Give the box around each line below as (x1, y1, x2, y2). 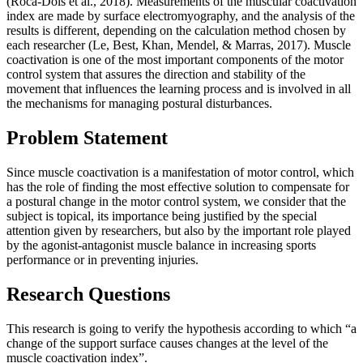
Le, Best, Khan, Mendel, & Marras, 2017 (92, 37, 303, 52)
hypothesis (183, 321, 244, 335)
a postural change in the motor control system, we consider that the (6, 194, 346, 208)
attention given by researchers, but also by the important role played (6, 223, 351, 237)
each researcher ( (6, 37, 92, 52)
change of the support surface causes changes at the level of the (6, 335, 328, 350)
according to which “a (244, 321, 357, 335)
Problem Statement (6, 126, 168, 148)
